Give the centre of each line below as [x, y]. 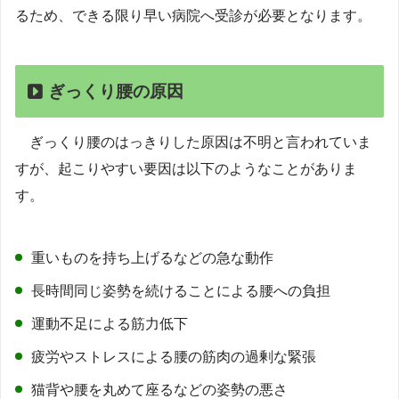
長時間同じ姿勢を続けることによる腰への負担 [181, 290]
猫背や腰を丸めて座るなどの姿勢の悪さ [159, 389]
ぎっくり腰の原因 [115, 91]
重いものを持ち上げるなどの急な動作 [152, 257]
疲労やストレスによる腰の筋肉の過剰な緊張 [174, 356]
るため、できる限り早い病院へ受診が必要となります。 [193, 16]
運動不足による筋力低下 [110, 323]
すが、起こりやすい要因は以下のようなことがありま [186, 168]
